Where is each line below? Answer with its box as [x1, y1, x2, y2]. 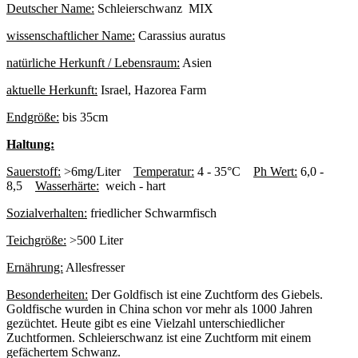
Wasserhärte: [35, 178, 99, 193]
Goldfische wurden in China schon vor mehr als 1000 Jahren [6, 301, 312, 316]
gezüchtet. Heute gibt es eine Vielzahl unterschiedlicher [6, 316, 284, 330]
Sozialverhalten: [6, 205, 87, 220]
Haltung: [6, 137, 54, 151]
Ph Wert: [253, 164, 297, 178]
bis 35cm [59, 109, 108, 124]
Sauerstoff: [6, 164, 61, 178]
